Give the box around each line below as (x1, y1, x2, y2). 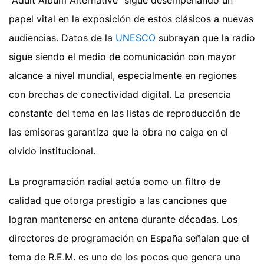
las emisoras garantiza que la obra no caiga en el (9, 126, 228, 138)
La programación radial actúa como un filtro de (9, 175, 220, 187)
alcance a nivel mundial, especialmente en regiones (9, 69, 237, 81)
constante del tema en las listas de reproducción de (9, 107, 240, 119)
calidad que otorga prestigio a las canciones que (9, 194, 227, 206)
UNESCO (115, 31, 156, 44)
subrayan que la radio (156, 31, 255, 44)
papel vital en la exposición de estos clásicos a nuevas (9, 12, 253, 25)
